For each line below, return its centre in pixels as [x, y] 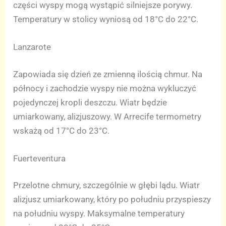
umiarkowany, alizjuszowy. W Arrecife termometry [107, 116]
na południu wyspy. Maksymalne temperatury [99, 214]
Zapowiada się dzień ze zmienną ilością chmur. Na [108, 74]
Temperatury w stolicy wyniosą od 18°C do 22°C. [106, 19]
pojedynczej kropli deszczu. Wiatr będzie [90, 102]
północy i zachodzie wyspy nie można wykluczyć [105, 88]
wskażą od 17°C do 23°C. [62, 130]
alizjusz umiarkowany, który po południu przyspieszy [112, 200]
